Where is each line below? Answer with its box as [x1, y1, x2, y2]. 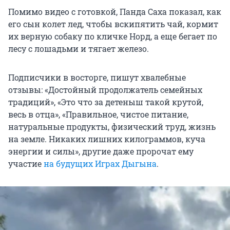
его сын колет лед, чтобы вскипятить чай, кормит [8, 18, 218, 29]
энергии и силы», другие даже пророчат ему [8, 145, 194, 157]
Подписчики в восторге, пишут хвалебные [8, 71, 186, 83]
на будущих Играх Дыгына [44, 158, 157, 169]
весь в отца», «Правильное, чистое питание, [8, 108, 188, 120]
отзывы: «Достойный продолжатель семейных [8, 84, 202, 95]
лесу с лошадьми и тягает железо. [8, 43, 149, 54]
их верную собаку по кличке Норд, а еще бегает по [8, 30, 217, 42]
